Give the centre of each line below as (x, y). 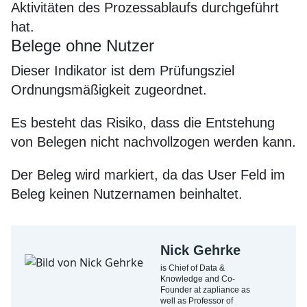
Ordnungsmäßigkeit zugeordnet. (109, 90)
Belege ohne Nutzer (83, 46)
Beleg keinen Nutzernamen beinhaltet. (127, 194)
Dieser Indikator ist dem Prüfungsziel (123, 71)
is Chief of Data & (193, 268)
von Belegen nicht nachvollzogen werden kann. (153, 142)
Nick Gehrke (200, 250)
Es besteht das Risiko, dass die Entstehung (143, 123)
